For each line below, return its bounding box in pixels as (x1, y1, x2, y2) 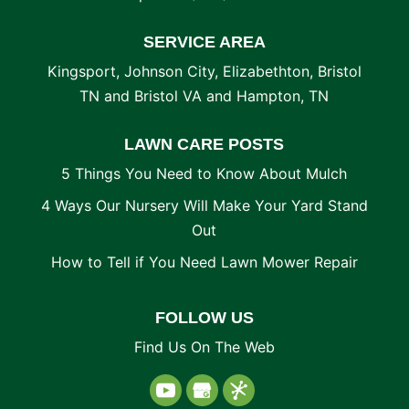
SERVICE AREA (142, 33, 266, 51)
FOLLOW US (154, 309, 254, 327)
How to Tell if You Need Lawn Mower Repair (50, 253, 358, 271)
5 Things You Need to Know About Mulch (61, 164, 348, 183)
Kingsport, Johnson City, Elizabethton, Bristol (47, 62, 362, 80)
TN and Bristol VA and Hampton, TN (79, 87, 330, 105)
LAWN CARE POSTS (124, 135, 285, 153)
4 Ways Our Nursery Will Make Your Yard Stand (40, 196, 368, 215)
